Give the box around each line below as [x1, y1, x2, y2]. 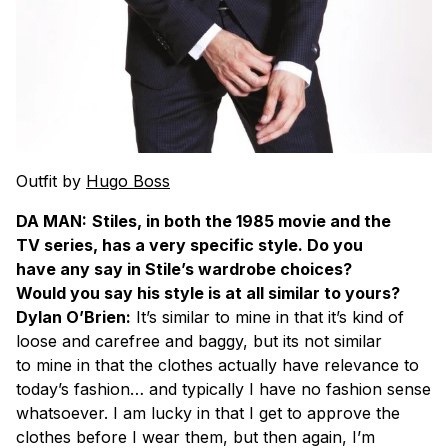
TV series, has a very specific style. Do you [16, 235, 363, 256]
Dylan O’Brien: [16, 307, 131, 328]
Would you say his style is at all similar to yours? [16, 283, 400, 304]
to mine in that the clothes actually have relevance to [16, 355, 419, 376]
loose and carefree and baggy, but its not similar [16, 331, 382, 352]
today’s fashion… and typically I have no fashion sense [16, 379, 431, 400]
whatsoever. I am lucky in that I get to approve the [16, 403, 400, 424]
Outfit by [16, 171, 86, 192]
